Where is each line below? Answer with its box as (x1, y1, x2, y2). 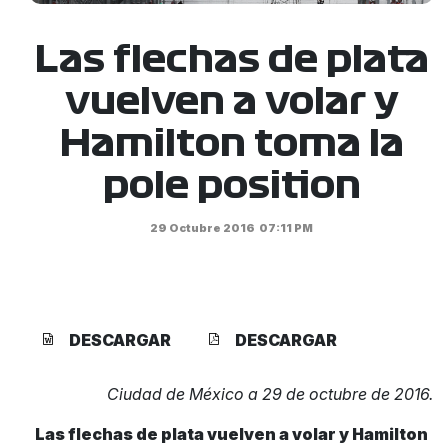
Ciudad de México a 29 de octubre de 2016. (107, 384, 434, 404)
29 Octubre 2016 (150, 221, 256, 235)
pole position (102, 168, 361, 203)
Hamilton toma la (59, 126, 404, 161)
